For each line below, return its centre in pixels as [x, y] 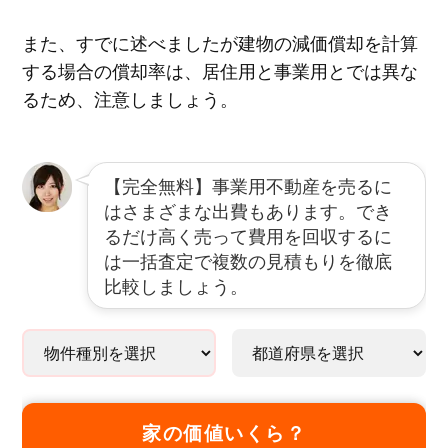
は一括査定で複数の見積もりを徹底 [247, 259]
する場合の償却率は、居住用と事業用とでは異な [219, 69]
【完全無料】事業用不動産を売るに [247, 184]
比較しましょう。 [175, 284]
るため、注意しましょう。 [129, 97]
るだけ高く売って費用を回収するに [247, 234]
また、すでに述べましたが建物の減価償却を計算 [219, 41]
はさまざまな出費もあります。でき [247, 209]
